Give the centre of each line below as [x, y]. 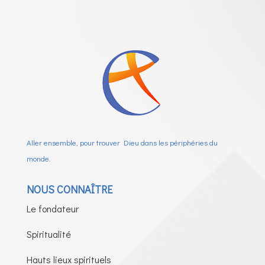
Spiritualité [49, 234]
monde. [38, 159]
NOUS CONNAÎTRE [69, 190]
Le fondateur [52, 209]
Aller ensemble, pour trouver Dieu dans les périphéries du [122, 143]
